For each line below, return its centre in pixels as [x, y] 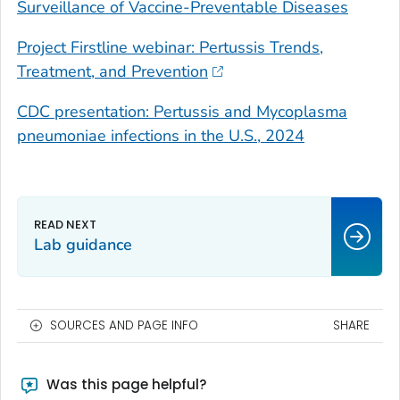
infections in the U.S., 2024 [205, 136]
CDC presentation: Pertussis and [137, 112]
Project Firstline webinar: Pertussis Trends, [170, 48]
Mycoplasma [302, 112]
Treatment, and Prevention [112, 72]
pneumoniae [62, 136]
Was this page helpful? [124, 385]
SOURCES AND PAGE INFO [124, 326]
